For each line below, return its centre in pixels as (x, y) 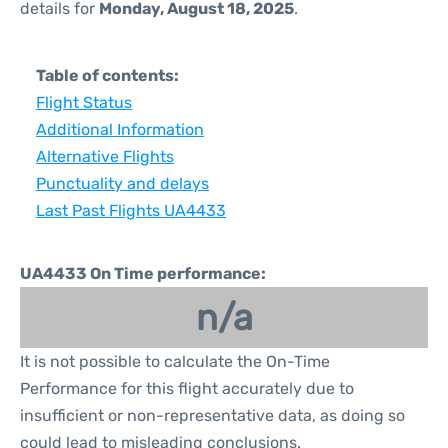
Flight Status (84, 102)
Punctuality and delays (122, 183)
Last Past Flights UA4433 (131, 210)
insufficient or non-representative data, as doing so (212, 415)
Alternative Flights (105, 156)
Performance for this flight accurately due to (187, 388)
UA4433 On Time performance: (143, 273)
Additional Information (120, 129)
